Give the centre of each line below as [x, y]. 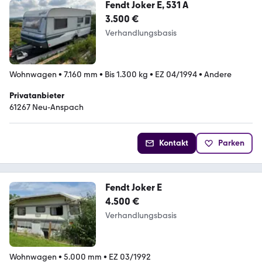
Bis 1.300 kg [126, 74]
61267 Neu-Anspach [46, 107]
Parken [231, 143]
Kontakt [174, 143]
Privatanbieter [37, 95]
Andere [218, 74]
